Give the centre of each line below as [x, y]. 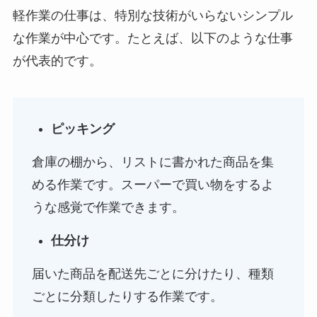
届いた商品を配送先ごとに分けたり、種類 [152, 274]
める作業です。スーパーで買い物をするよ [152, 185]
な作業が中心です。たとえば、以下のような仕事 [152, 39]
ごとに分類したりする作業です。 [127, 297]
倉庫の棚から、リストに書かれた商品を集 [152, 162]
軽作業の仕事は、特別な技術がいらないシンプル [152, 16]
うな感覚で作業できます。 [108, 208]
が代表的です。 [57, 61]
